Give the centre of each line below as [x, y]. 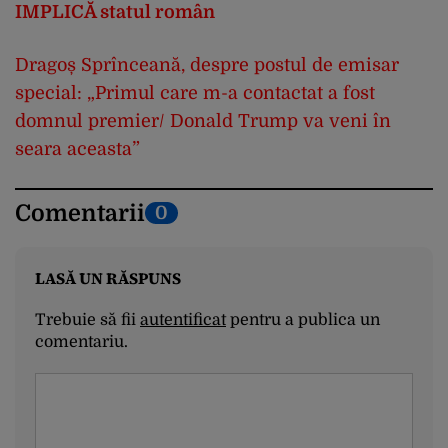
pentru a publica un [303, 319]
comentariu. [81, 341]
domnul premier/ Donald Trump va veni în [203, 120]
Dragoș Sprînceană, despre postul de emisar [207, 64]
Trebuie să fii [87, 319]
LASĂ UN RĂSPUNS [108, 277]
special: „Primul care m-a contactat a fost [195, 92]
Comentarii [80, 213]
